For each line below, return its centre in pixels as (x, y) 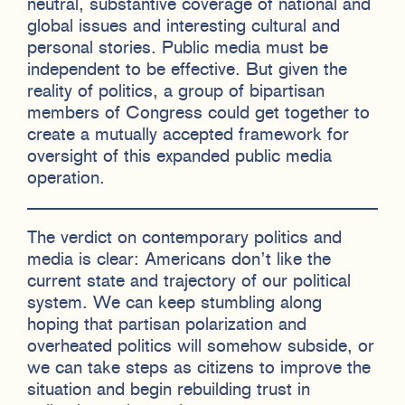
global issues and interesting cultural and (184, 28)
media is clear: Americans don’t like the (179, 261)
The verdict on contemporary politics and (184, 239)
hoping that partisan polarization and (167, 326)
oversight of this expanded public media (179, 158)
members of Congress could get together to (198, 114)
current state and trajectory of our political (189, 283)
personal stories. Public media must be (178, 49)
